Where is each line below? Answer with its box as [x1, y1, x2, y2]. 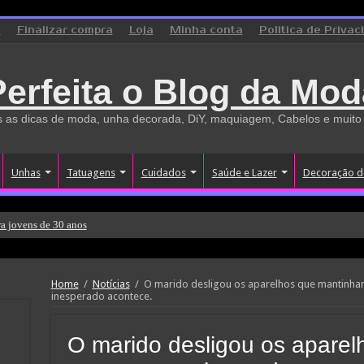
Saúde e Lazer [211, 167, 277, 179]
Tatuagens [66, 167, 115, 179]
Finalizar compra [16, 24, 113, 37]
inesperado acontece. [50, 290, 152, 302]
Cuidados [141, 167, 186, 179]
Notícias [92, 278, 130, 290]
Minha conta [169, 24, 243, 37]
